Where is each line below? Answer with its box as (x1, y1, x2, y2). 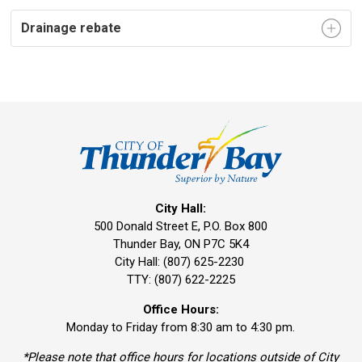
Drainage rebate (21, 20, 122, 36)
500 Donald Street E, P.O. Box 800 (94, 219, 268, 234)
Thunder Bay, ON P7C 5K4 (112, 237, 249, 252)
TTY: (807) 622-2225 (126, 272, 235, 288)
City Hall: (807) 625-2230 (114, 255, 247, 270)
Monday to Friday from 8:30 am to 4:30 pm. (66, 320, 296, 335)
